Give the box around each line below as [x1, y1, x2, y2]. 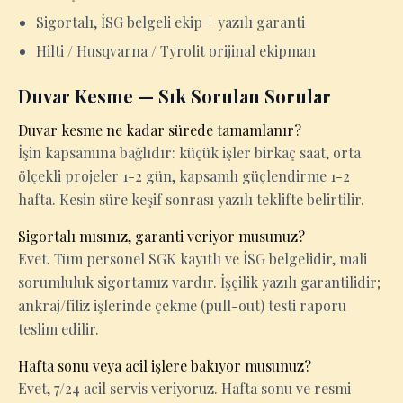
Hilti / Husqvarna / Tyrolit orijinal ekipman [36, 41, 316, 60]
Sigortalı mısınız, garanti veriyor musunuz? [18, 227, 305, 246]
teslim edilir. [18, 319, 99, 338]
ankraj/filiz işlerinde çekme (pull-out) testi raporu [18, 296, 346, 315]
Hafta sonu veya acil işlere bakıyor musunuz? [18, 356, 311, 375]
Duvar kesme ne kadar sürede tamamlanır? [18, 121, 301, 139]
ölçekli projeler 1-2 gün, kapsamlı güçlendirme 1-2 [18, 166, 350, 185]
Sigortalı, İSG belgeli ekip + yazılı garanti [36, 13, 305, 31]
